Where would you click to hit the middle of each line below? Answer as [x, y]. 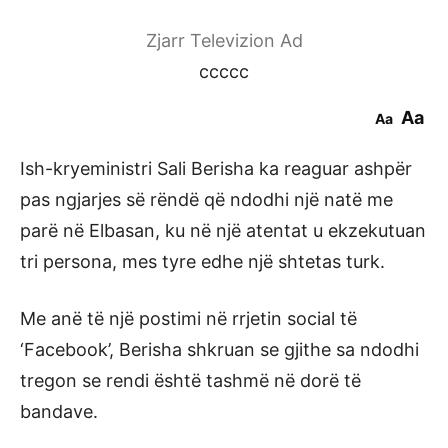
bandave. [59, 411]
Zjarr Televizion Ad [224, 40]
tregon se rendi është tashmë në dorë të [190, 380]
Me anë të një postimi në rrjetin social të [188, 318]
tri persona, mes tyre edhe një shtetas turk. [202, 261]
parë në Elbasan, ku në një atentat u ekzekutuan [223, 230]
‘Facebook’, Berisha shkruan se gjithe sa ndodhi [219, 349]
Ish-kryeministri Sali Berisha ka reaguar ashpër [216, 168]
